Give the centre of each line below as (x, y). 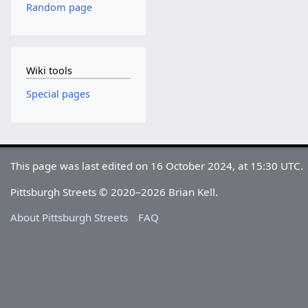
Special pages (58, 94)
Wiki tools (49, 70)
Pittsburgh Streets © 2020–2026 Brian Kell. (114, 191)
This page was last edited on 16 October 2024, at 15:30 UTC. (157, 166)
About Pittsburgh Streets (69, 217)
